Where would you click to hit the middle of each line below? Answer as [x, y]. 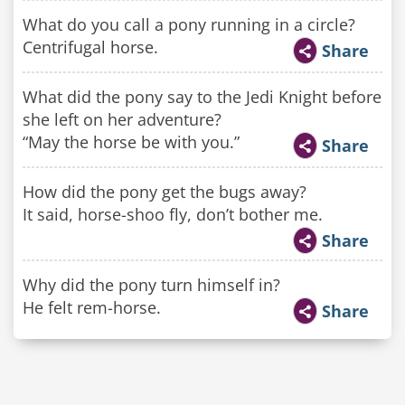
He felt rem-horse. [92, 307]
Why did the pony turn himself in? [151, 285]
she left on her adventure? [122, 119]
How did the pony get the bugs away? [165, 192]
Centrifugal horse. [90, 47]
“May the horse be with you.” [131, 142]
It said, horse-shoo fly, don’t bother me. [173, 214]
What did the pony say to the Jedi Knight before [202, 97]
